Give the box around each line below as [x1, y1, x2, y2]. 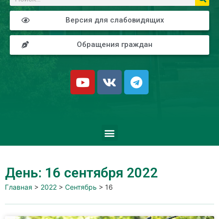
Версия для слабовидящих [66, 16, 164, 24]
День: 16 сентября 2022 [5, 165, 158, 181]
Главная [5, 183, 32, 191]
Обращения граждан [76, 40, 153, 49]
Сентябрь [65, 183, 97, 191]
